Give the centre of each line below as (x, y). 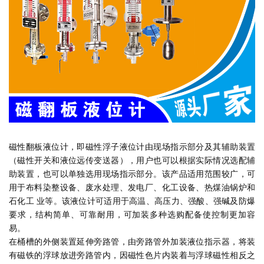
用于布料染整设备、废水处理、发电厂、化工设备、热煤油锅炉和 (132, 187)
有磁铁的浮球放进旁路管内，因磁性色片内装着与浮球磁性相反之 (132, 255)
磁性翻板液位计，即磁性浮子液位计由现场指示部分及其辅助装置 (132, 147)
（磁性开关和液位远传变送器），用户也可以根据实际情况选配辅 (132, 160)
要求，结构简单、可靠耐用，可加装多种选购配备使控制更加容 (132, 214)
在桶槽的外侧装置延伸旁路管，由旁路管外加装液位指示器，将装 (132, 242)
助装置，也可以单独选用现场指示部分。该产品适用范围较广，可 (132, 174)
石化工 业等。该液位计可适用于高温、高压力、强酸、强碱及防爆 (132, 201)
